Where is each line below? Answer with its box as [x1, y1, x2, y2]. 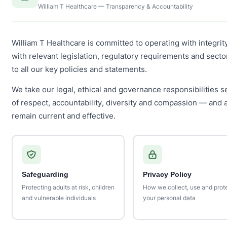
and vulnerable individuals [21, 194, 96, 202]
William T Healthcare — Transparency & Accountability [38, 3, 193, 10]
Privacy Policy [142, 170, 192, 178]
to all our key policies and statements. [12, 65, 147, 74]
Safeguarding [21, 170, 68, 178]
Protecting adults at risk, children [21, 183, 115, 191]
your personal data [142, 194, 196, 202]
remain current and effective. [12, 111, 116, 121]
